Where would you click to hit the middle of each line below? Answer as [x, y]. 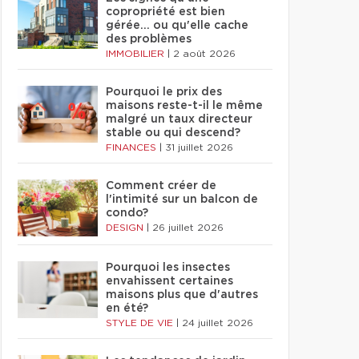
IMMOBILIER [137, 54]
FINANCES [133, 147]
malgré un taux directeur [179, 119]
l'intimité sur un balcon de [182, 200]
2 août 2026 [204, 54]
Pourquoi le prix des [164, 92]
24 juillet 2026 [218, 323]
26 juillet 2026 [188, 228]
